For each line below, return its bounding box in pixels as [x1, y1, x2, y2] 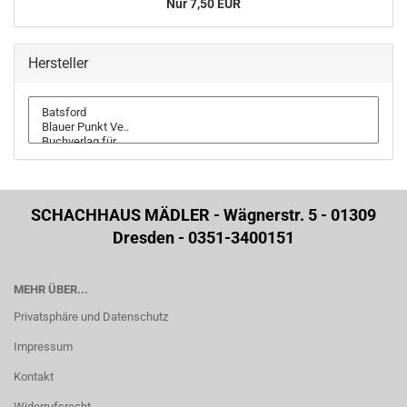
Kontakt [14, 370, 54, 383]
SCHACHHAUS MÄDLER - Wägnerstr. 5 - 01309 [31, 205, 376, 224]
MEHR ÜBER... [14, 283, 88, 296]
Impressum [14, 340, 73, 353]
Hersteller [28, 55, 88, 72]
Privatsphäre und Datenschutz [14, 310, 168, 323]
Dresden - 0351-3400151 [113, 228, 294, 247]
